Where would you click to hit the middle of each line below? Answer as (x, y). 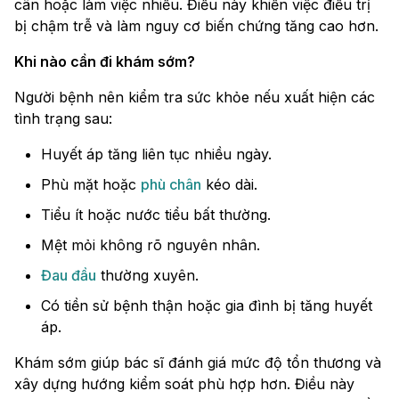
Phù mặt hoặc (91, 185)
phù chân (171, 185)
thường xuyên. (147, 276)
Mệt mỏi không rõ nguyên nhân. (151, 245)
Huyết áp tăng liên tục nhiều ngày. (156, 155)
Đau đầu (69, 276)
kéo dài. (229, 185)
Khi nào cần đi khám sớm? (105, 62)
